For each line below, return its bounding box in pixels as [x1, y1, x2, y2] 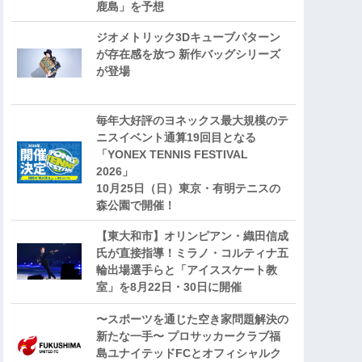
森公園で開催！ [96, 198, 175, 212]
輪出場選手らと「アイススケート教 [96, 263, 277, 276]
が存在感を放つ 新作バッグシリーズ [96, 47, 280, 61]
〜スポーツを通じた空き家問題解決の [96, 312, 288, 326]
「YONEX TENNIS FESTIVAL [96, 147, 248, 161]
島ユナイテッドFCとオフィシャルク [96, 346, 281, 360]
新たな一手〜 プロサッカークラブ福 [96, 329, 280, 343]
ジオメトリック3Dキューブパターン [96, 30, 280, 44]
